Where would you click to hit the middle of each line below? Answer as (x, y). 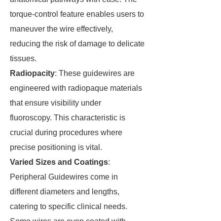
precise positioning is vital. (56, 147)
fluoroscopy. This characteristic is (68, 118)
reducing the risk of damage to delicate (77, 44)
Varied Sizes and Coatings (59, 162)
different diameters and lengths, (65, 192)
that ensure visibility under (55, 103)
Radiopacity (32, 73)
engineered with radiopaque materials (76, 88)
